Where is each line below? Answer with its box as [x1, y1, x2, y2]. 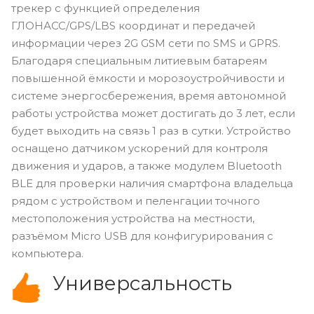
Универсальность [52, 271, 232, 295]
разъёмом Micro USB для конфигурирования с [11, 228, 273, 243]
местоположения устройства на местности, [11, 211, 254, 225]
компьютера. [11, 246, 83, 260]
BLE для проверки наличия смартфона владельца [11, 176, 293, 190]
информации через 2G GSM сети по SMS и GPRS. [11, 36, 280, 50]
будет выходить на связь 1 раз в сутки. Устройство [11, 123, 291, 137]
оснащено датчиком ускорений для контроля [11, 141, 268, 155]
